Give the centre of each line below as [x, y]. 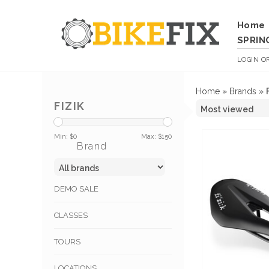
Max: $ [151, 137]
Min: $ [64, 137]
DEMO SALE [76, 189]
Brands [243, 91]
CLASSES [71, 216]
